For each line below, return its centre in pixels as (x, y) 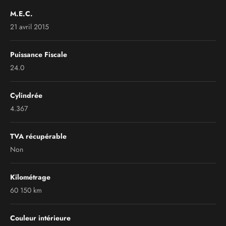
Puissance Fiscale (39, 54)
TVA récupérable (38, 136)
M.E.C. (21, 13)
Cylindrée (26, 95)
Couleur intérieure (40, 218)
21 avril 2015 (30, 26)
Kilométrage (30, 177)
